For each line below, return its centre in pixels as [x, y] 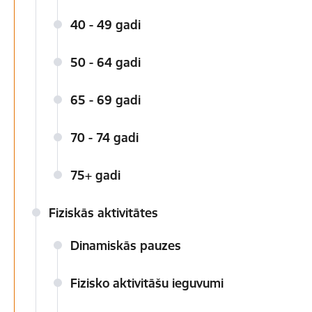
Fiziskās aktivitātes [103, 213]
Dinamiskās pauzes [126, 245]
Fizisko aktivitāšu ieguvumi [147, 283]
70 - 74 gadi [104, 138]
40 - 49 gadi [106, 25]
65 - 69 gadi [106, 100]
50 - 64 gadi [106, 62]
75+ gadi [95, 175]
